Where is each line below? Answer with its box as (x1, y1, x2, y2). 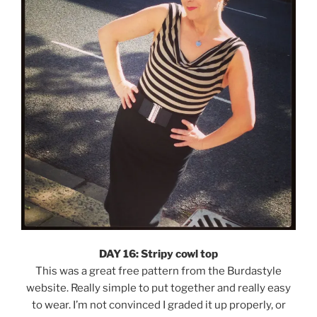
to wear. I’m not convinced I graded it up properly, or (31, 299, 286, 311)
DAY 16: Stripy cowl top (99, 248, 218, 260)
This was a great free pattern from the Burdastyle (35, 265, 282, 277)
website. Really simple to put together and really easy (26, 282, 291, 294)
